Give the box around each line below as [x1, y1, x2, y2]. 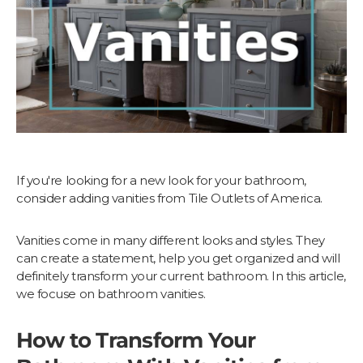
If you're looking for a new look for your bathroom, [16, 172, 307, 188]
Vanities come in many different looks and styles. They [16, 232, 325, 248]
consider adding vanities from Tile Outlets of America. [16, 190, 322, 206]
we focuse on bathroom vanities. [16, 285, 208, 301]
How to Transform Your [16, 327, 256, 353]
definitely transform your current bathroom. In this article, [16, 267, 346, 284]
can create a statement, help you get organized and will [16, 250, 340, 266]
